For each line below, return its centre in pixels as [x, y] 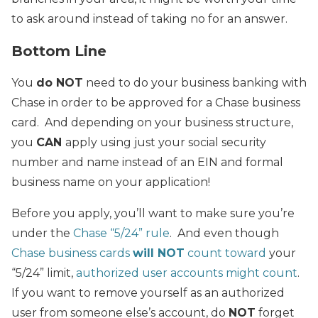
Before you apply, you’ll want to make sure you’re [153, 213]
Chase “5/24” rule [121, 233]
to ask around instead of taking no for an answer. [149, 18]
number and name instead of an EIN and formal [147, 162]
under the [42, 233]
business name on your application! [111, 182]
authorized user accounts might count [187, 273]
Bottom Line [59, 51]
